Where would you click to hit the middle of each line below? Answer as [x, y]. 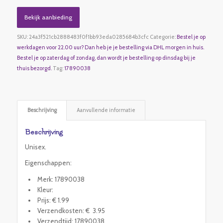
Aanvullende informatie [106, 111]
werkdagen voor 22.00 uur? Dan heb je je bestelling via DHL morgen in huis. [110, 48]
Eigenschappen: [48, 163]
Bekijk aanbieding [48, 17]
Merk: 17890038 [61, 179]
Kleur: [45, 189]
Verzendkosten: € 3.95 [71, 210]
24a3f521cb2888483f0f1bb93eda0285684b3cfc [89, 37]
